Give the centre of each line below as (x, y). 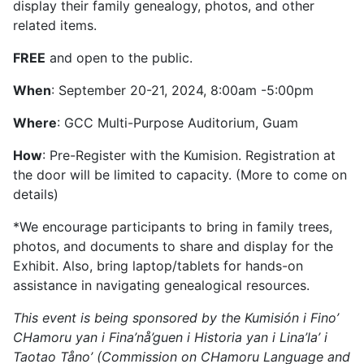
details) (36, 195)
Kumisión (272, 318)
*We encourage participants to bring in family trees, (173, 227)
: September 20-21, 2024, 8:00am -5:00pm (182, 91)
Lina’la (299, 338)
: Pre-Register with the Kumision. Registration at (189, 156)
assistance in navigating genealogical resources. (161, 286)
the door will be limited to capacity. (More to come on (180, 175)
